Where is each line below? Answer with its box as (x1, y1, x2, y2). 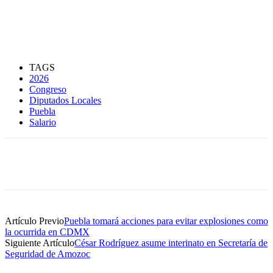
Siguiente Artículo (5, 238, 74, 249)
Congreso (29, 84, 66, 95)
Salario (29, 117, 56, 128)
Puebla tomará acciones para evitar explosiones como (64, 216, 268, 227)
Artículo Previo (5, 216, 64, 227)
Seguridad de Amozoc (5, 249, 90, 260)
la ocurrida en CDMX (5, 227, 90, 238)
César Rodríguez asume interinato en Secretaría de (74, 238, 268, 249)
